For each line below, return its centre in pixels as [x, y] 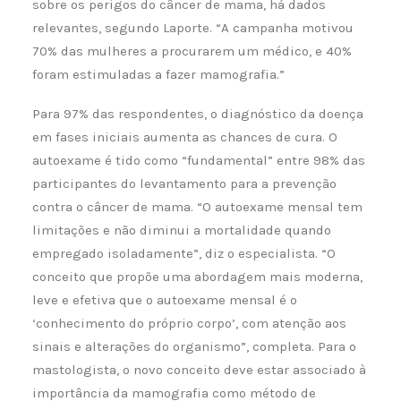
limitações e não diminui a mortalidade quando [182, 230]
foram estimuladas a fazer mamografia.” [158, 74]
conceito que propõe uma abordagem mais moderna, [197, 277]
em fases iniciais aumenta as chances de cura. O [185, 137]
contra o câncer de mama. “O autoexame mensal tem [197, 207]
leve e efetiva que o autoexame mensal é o [165, 300]
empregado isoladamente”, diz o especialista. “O [184, 253]
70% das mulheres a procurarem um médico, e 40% [192, 51]
